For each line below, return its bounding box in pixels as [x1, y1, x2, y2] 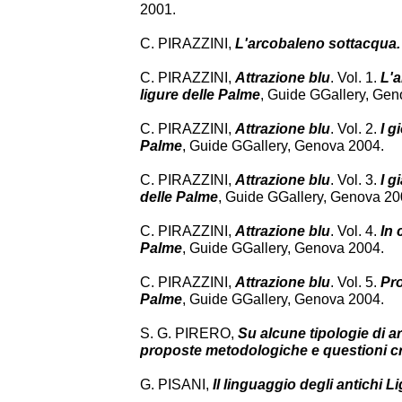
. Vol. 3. [330, 172, 380, 188]
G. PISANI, [140, 377, 213, 392]
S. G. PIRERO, [140, 326, 238, 341]
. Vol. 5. [330, 275, 380, 290]
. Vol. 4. [330, 223, 377, 239]
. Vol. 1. [330, 70, 380, 85]
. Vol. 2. [330, 121, 380, 136]
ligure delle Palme [140, 87, 260, 102]
